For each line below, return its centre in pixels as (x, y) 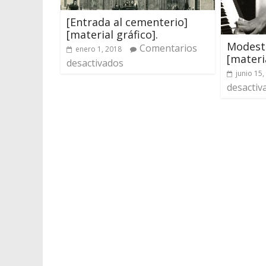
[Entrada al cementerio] (127, 22)
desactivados (95, 63)
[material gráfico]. (112, 34)
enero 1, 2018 (99, 49)
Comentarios (168, 48)
